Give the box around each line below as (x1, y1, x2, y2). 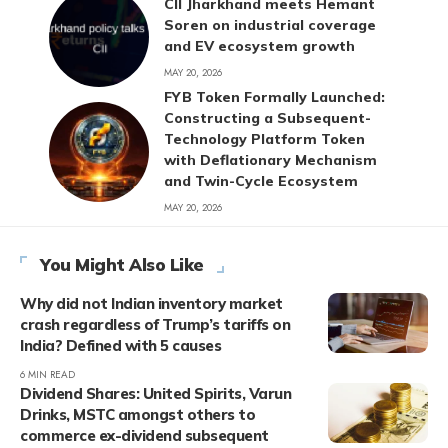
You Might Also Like (40, 254, 204, 275)
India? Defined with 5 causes (20, 336, 221, 355)
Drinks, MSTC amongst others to (20, 405, 255, 424)
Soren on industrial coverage (164, 15, 376, 34)
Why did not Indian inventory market (20, 294, 283, 313)
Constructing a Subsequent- (164, 109, 371, 127)
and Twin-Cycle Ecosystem (164, 172, 358, 190)
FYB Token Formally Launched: (164, 88, 385, 106)
